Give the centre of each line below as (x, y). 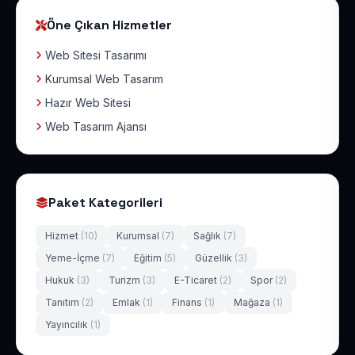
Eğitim (149, 258)
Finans (188, 302)
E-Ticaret (197, 280)
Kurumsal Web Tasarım (104, 79)
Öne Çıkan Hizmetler (109, 25)
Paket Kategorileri (105, 202)
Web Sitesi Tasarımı (96, 55)
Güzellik (215, 258)
